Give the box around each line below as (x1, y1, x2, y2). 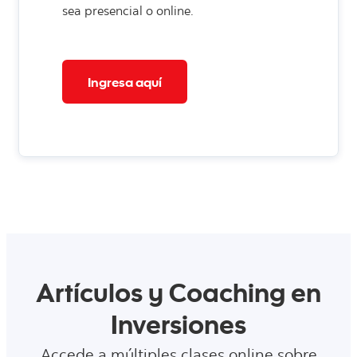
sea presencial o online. (62, 5, 194, 18)
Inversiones (111, 316, 246, 342)
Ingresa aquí (88, 73, 162, 90)
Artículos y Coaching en (36, 284, 321, 310)
